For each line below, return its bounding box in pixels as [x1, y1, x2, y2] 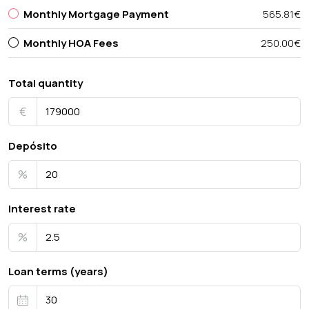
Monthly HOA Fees [23, 36, 119, 51]
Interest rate [8, 201, 76, 217]
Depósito [8, 139, 57, 154]
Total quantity [8, 76, 83, 91]
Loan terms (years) [8, 264, 108, 279]
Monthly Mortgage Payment [23, 7, 169, 22]
